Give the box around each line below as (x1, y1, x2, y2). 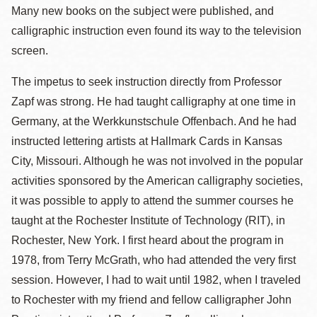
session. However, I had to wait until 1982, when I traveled (11, 274, 301, 286)
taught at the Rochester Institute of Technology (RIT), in (11, 214, 285, 226)
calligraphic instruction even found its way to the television (11, 25, 301, 37)
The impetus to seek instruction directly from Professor (11, 76, 282, 88)
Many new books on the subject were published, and (11, 5, 274, 17)
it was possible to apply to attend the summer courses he (11, 195, 294, 207)
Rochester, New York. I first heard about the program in (11, 234, 284, 246)
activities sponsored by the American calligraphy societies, (11, 175, 303, 187)
